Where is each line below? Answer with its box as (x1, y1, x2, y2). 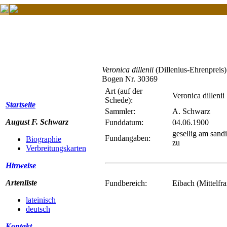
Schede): (105, 96, 133, 104)
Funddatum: (105, 118, 143, 127)
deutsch (26, 205, 50, 213)
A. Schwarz (172, 107, 210, 116)
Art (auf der (105, 87, 142, 95)
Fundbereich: (105, 179, 147, 187)
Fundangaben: (105, 134, 150, 142)
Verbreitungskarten (26, 144, 86, 153)
